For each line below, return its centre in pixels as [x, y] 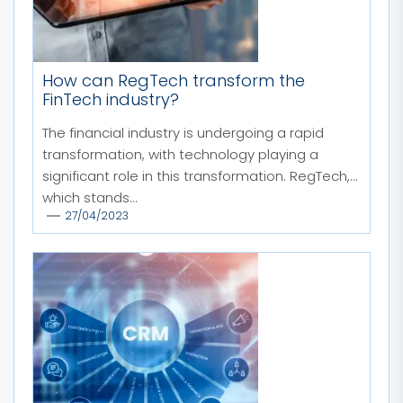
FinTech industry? [111, 99]
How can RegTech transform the [174, 81]
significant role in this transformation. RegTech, [196, 176]
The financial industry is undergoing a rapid [183, 133]
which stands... [90, 197]
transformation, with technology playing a [180, 154]
